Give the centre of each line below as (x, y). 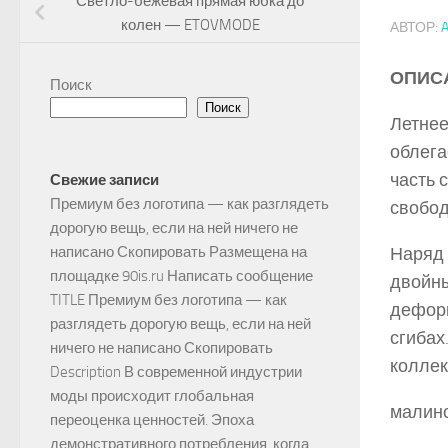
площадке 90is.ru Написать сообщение (181, 276)
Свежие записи (104, 180)
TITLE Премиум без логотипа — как (168, 300)
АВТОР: (415, 27)
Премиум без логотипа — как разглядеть (189, 204)
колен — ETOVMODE (190, 25)
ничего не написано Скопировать (161, 348)
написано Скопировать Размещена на (178, 252)
